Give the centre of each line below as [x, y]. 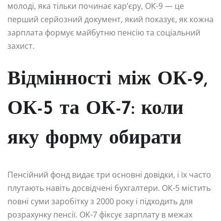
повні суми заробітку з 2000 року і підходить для [100, 201]
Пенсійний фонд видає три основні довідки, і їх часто [109, 174]
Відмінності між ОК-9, [108, 79]
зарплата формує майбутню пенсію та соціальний [104, 32]
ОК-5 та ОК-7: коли [95, 109]
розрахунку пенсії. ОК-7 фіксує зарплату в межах [100, 214]
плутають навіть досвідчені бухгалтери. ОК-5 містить [109, 188]
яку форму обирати [94, 138]
